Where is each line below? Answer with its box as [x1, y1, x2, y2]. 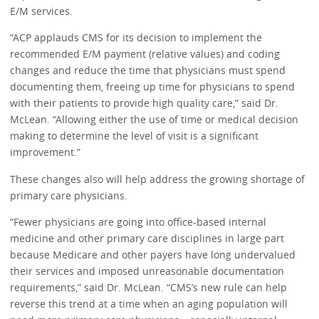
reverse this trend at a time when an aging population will [10, 297, 288, 311]
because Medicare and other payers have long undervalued [10, 248, 296, 262]
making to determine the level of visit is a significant [10, 129, 259, 143]
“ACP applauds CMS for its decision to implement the [10, 31, 263, 45]
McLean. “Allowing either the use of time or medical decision [10, 113, 299, 127]
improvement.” [10, 145, 84, 159]
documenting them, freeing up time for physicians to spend [10, 80, 296, 94]
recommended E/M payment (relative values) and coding [10, 47, 281, 61]
